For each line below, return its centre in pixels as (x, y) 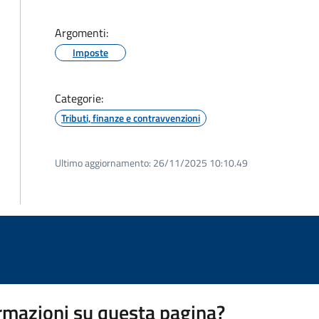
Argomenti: (82, 33)
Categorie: (79, 98)
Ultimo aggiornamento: (103, 163)
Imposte (90, 52)
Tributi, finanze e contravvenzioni (131, 118)
